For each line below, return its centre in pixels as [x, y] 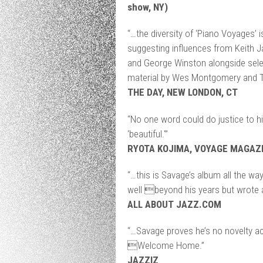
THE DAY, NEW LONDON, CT [182, 92]
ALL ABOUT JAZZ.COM [174, 205]
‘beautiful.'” [147, 134]
